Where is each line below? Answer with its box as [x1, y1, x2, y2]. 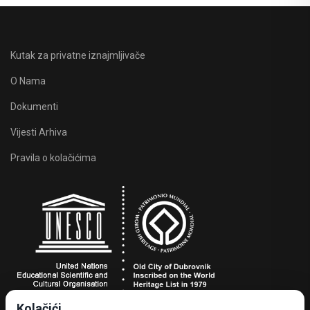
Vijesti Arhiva [10, 127, 67, 138]
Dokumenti [10, 101, 58, 113]
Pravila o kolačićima [10, 152, 96, 164]
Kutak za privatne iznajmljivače [10, 50, 145, 62]
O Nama [10, 75, 46, 87]
